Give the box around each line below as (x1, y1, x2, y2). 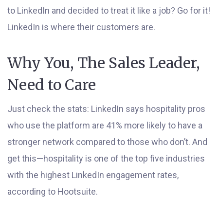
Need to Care (7, 75, 96, 94)
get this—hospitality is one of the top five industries (7, 153, 205, 163)
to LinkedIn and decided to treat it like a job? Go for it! (7, 5, 210, 16)
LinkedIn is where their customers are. (7, 22, 155, 32)
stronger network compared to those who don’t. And (7, 137, 207, 147)
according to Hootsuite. (7, 186, 98, 197)
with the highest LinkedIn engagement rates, (7, 170, 179, 180)
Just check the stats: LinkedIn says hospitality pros (7, 104, 205, 114)
